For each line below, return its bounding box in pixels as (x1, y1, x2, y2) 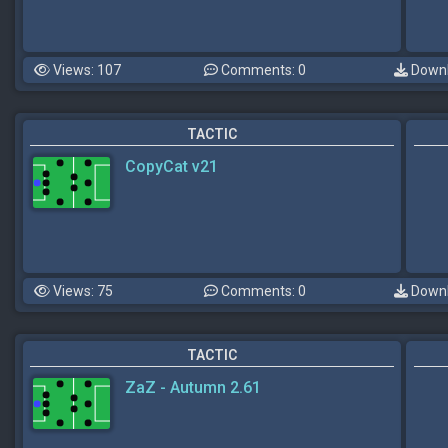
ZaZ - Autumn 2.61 (125, 378, 261, 397)
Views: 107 (50, 62, 121, 78)
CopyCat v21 (125, 157, 218, 176)
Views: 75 (50, 283, 113, 299)
